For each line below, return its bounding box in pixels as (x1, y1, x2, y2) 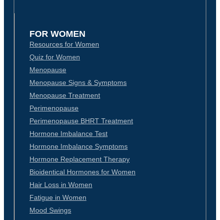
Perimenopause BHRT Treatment (29, 117, 133, 125)
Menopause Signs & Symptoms (29, 79, 127, 87)
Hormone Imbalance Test (29, 130, 108, 138)
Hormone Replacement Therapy (29, 155, 130, 164)
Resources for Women (29, 40, 99, 49)
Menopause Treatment (29, 91, 100, 100)
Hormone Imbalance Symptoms (29, 142, 128, 151)
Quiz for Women (29, 53, 80, 61)
